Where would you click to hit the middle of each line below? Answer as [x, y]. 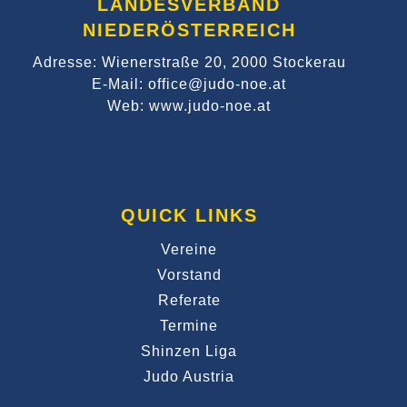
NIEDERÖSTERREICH [189, 30]
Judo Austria [189, 377]
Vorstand [189, 275]
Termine [189, 326]
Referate [189, 300]
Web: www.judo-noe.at [189, 106]
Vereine [189, 249]
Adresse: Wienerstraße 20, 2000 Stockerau [189, 62]
